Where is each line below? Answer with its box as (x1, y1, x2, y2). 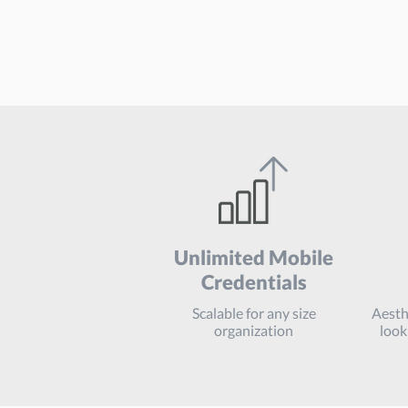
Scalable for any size (191, 304, 316, 321)
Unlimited (174, 245, 265, 270)
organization (214, 321, 293, 339)
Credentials (200, 270, 307, 294)
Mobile (265, 245, 333, 270)
